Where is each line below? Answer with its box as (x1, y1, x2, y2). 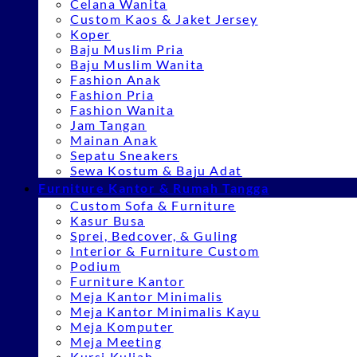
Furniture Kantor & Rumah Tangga (38, 180, 269, 195)
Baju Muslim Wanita (70, 57, 204, 72)
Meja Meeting (70, 334, 163, 349)
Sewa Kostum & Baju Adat (70, 163, 242, 178)
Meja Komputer (70, 319, 174, 334)
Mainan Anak (70, 132, 158, 147)
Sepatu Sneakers (70, 147, 179, 163)
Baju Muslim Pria (70, 41, 184, 57)
